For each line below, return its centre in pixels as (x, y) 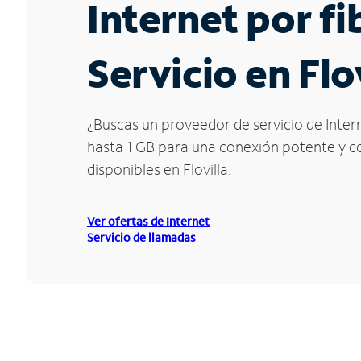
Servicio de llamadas (141, 238)
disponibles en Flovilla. (159, 170)
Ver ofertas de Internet (148, 222)
